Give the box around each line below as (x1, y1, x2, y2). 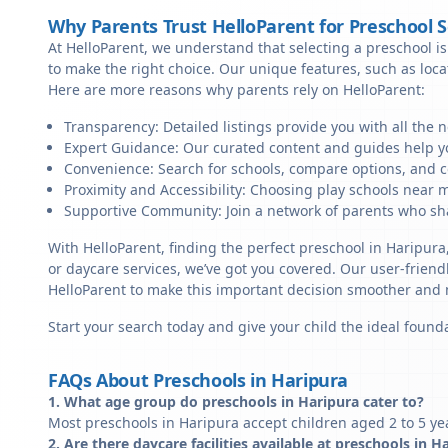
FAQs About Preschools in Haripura (48, 368, 349, 392)
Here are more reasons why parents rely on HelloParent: (48, 80, 425, 99)
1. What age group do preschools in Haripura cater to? (48, 392, 424, 411)
